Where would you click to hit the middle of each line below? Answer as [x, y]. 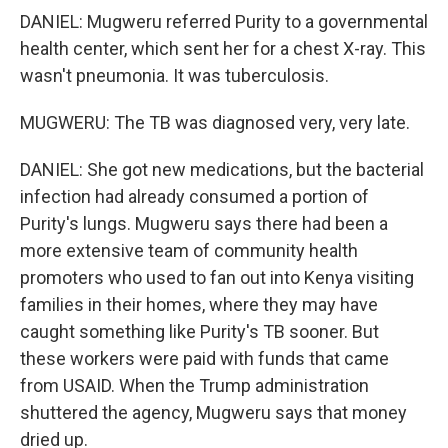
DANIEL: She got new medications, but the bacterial [222, 169]
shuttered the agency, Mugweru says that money [213, 412]
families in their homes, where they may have [199, 304]
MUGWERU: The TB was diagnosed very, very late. [215, 122]
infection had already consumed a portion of [194, 196]
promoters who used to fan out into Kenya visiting [217, 277]
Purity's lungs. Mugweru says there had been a [204, 223]
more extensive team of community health [189, 250]
